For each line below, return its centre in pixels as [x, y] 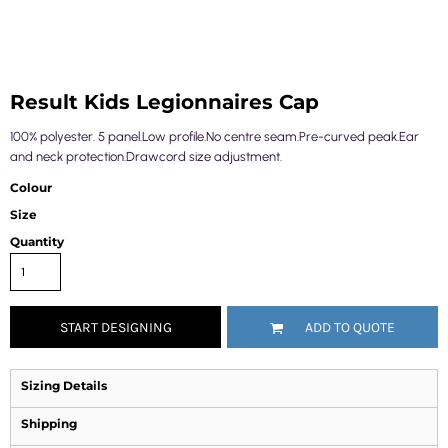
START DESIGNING [115, 328]
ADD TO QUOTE [350, 328]
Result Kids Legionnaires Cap [164, 102]
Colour [31, 187]
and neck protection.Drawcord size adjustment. [146, 156]
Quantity [37, 241]
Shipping [49, 423]
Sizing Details [64, 385]
